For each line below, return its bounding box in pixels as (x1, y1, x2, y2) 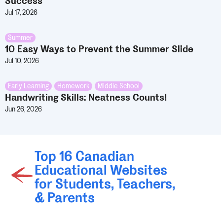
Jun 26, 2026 (5, 104, 42, 114)
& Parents (35, 188, 95, 207)
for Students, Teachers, (35, 175, 175, 193)
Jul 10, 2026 (5, 56, 39, 66)
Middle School (98, 81, 140, 91)
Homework (57, 81, 89, 91)
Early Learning (8, 81, 49, 91)
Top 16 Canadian (35, 147, 134, 165)
